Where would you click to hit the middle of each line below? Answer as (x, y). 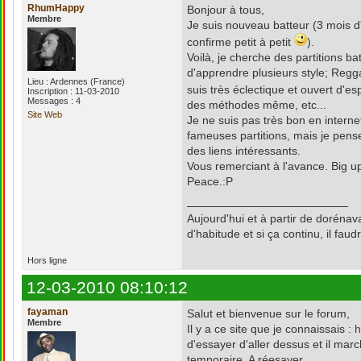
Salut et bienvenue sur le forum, (268, 313)
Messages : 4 (54, 101)
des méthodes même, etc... (257, 105)
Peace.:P (210, 181)
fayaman (48, 312)
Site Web (45, 114)
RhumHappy (56, 8)
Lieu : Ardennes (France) (76, 81)
